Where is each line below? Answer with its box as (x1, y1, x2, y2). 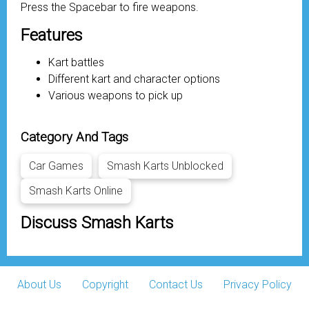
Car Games (29, 159, 83, 172)
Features (21, 26, 83, 45)
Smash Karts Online (29, 184, 123, 197)
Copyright (82, 278, 128, 291)
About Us (17, 278, 61, 291)
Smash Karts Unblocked (107, 159, 223, 172)
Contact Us (149, 278, 203, 291)
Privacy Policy (223, 278, 292, 291)
